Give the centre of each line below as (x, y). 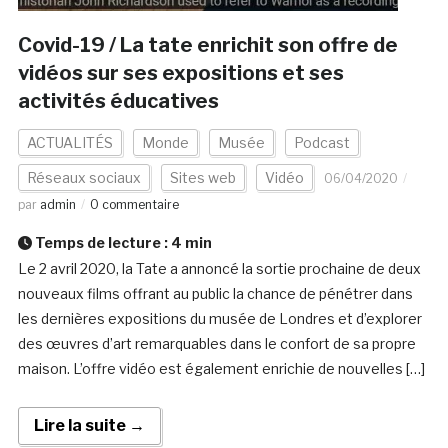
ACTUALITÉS (69, 143)
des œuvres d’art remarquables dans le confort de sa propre (216, 344)
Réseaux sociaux (83, 178)
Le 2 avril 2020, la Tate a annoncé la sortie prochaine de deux (219, 269)
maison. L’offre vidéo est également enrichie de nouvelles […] (221, 369)
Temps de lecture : (101, 243)
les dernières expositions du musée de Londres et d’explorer (219, 319)
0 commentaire (134, 205)
